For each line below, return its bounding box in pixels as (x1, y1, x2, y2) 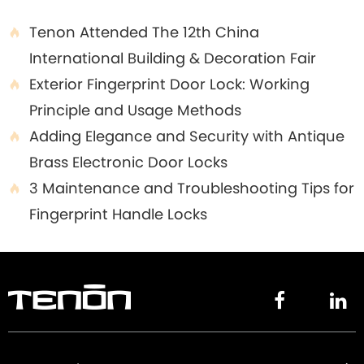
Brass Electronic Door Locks (29, 152, 227, 172)
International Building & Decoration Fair (29, 48, 316, 68)
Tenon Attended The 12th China (29, 22, 259, 42)
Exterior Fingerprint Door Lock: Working (29, 74, 310, 94)
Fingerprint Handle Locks (29, 204, 207, 224)
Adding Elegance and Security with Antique (29, 126, 344, 146)
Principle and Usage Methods (29, 100, 241, 120)
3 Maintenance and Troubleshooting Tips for (29, 178, 354, 198)
